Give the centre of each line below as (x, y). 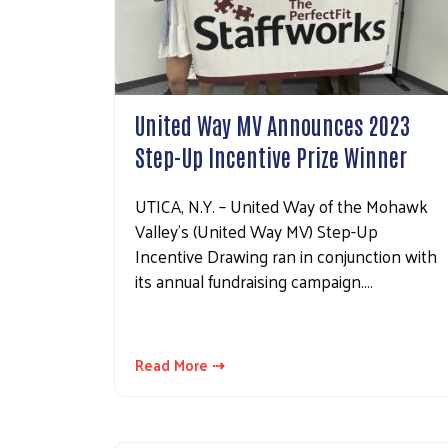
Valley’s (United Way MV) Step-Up (256, 230)
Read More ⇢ (180, 364)
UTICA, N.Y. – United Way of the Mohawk (281, 205)
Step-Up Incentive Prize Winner (271, 155)
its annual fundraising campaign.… (254, 280)
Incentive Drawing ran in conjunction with (286, 255)
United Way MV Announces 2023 (272, 123)
